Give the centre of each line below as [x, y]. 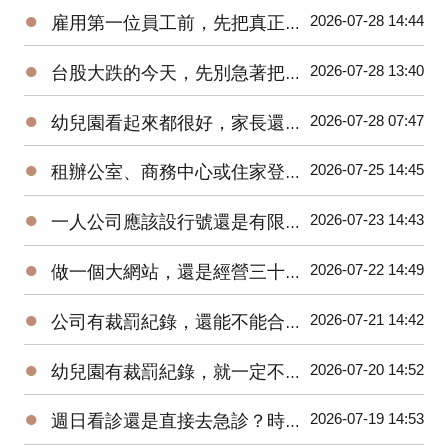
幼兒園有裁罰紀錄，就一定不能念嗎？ [168, 371]
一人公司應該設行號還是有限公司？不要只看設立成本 [168, 222]
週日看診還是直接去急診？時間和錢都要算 [168, 421]
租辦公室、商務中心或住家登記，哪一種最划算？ [168, 172]
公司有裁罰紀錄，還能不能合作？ [168, 321]
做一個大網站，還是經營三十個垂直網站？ [168, 271]
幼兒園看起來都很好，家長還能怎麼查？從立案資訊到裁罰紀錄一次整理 [168, 122]
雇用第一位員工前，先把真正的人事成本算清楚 [168, 23]
